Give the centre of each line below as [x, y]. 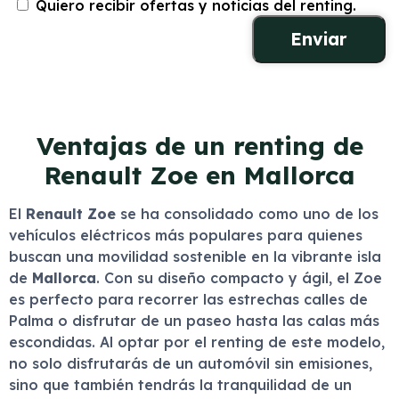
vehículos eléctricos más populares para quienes [186, 235]
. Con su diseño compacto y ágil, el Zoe [239, 278]
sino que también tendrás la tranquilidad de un [180, 385]
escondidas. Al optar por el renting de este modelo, [197, 342]
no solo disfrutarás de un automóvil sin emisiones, [191, 363]
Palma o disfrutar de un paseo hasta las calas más [194, 321]
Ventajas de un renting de [199, 146]
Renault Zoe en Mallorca [199, 175]
